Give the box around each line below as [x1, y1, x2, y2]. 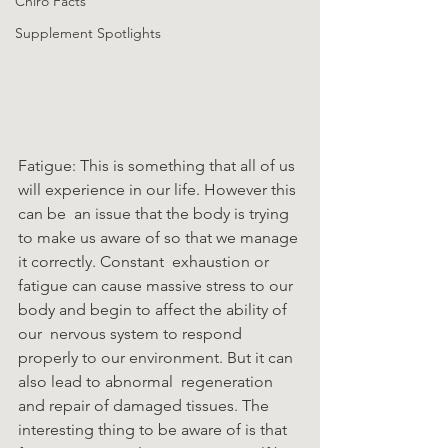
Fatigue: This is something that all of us [18, 156, 299, 176]
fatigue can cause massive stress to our [18, 276, 297, 296]
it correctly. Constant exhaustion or [18, 252, 273, 272]
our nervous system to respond [18, 324, 246, 344]
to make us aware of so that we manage [18, 228, 302, 248]
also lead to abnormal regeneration [18, 372, 277, 392]
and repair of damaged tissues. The [18, 396, 273, 416]
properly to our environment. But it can [18, 348, 297, 368]
